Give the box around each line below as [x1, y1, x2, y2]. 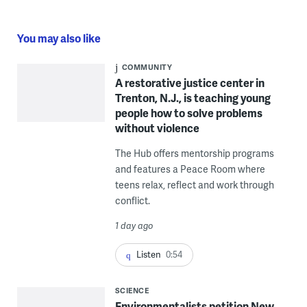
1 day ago [114, 219, 153, 232]
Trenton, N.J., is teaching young [114, 90, 271, 106]
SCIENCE [114, 285, 149, 296]
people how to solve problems [114, 105, 262, 121]
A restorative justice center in [114, 75, 265, 90]
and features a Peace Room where [114, 162, 265, 175]
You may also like [16, 30, 101, 46]
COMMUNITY [121, 62, 173, 72]
